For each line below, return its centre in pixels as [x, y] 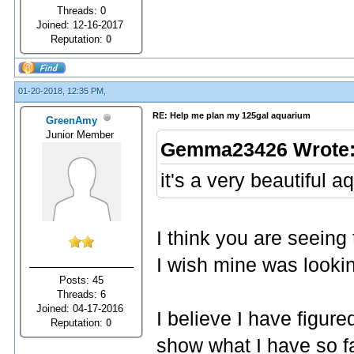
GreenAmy [72, 120]
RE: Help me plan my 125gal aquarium [232, 115]
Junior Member [81, 134]
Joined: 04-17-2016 [81, 308]
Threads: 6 [81, 294]
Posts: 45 [81, 280]
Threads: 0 [81, 10]
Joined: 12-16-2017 [81, 24]
